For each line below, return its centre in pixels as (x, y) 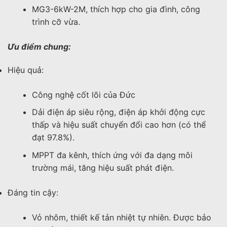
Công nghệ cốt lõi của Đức (84, 94)
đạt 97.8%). (53, 138)
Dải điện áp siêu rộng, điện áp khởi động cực (119, 112)
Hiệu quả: (26, 70)
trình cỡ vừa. (56, 22)
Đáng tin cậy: (33, 192)
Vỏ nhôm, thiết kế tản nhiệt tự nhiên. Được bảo (122, 217)
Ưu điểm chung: (39, 46)
